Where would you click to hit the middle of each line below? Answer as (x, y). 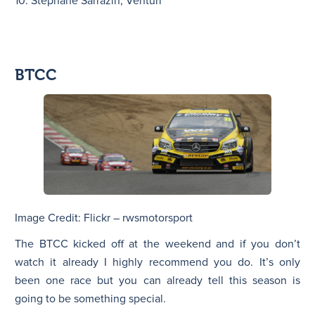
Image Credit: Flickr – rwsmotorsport (104, 218)
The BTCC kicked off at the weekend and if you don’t (157, 244)
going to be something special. (90, 299)
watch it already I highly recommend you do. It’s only (157, 263)
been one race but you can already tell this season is (157, 281)
